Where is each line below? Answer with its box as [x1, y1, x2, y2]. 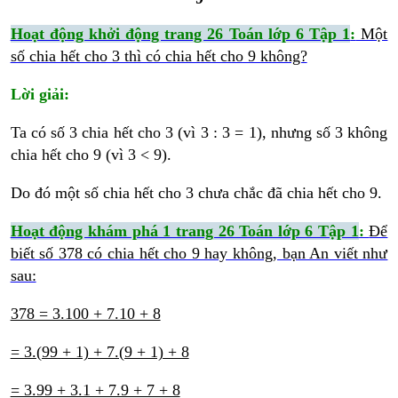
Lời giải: [10, 85, 69, 104]
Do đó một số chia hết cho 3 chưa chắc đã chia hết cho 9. [10, 184, 382, 203]
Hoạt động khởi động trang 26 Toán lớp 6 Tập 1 [10, 25, 351, 44]
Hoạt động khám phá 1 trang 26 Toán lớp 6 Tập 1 [10, 222, 359, 241]
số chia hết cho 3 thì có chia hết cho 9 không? [10, 47, 307, 66]
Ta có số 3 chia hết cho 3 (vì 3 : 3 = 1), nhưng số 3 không [10, 123, 388, 142]
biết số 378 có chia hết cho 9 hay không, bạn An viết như [10, 244, 388, 263]
